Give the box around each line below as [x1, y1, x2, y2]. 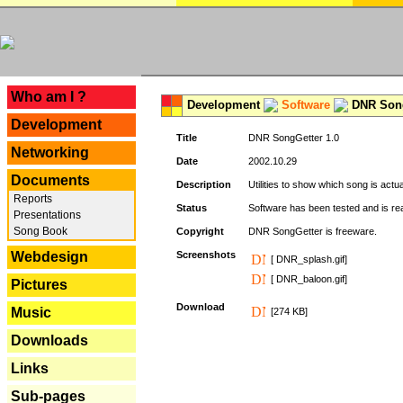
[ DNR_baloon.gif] [271, 273, 347, 284]
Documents [11, 173, 90, 188]
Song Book [11, 225, 67, 237]
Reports [11, 193, 52, 205]
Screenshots [176, 249, 236, 260]
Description [176, 179, 231, 190]
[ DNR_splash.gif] [271, 254, 347, 264]
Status [176, 202, 207, 213]
